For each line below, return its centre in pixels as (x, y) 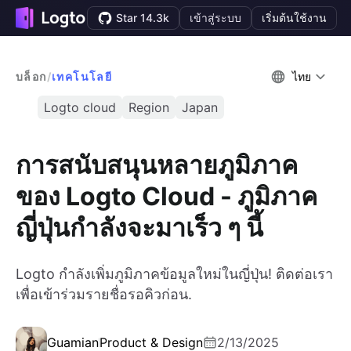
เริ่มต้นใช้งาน (295, 18)
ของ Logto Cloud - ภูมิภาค (166, 196)
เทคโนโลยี (82, 76)
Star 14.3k (143, 18)
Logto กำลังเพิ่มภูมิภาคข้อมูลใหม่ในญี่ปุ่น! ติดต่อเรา (174, 274)
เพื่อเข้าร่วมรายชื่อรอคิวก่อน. (104, 295)
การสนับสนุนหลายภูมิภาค (157, 165)
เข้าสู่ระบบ (216, 18)
